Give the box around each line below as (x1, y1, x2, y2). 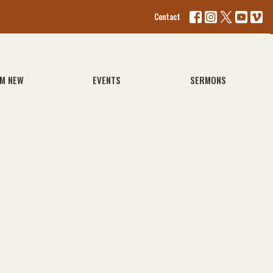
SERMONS (190, 73, 227, 87)
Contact (154, 10, 180, 23)
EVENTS (93, 73, 121, 87)
